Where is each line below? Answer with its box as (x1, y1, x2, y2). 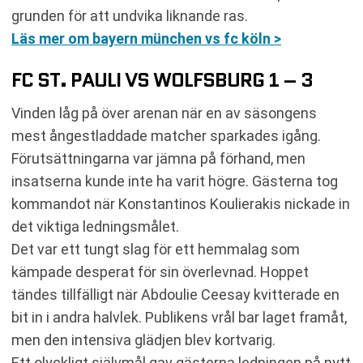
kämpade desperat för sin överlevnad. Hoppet (11, 263, 309, 280)
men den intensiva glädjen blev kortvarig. (11, 331, 275, 348)
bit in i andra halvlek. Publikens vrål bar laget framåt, (11, 309, 347, 326)
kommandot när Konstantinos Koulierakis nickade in (11, 195, 350, 212)
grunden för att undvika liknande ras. (11, 7, 248, 24)
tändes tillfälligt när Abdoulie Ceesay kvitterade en (11, 286, 340, 303)
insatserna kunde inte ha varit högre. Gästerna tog (11, 173, 338, 190)
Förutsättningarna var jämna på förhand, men (11, 150, 305, 167)
